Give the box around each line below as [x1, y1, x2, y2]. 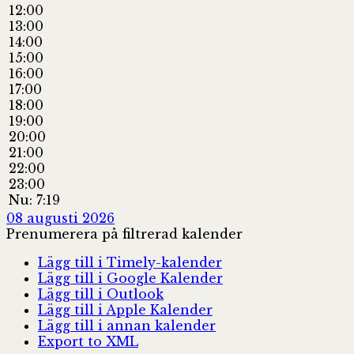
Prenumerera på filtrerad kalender [6, 225, 243, 242]
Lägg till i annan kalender [38, 317, 216, 333]
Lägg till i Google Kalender [38, 269, 223, 286]
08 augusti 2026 [6, 209, 115, 226]
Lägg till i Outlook [38, 285, 164, 302]
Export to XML [38, 333, 138, 349]
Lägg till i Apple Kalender [38, 301, 213, 318]
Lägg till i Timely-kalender [38, 254, 222, 270]
